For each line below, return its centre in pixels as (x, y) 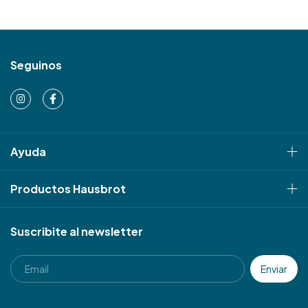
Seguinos (36, 65)
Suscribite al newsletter (77, 231)
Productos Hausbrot (68, 188)
